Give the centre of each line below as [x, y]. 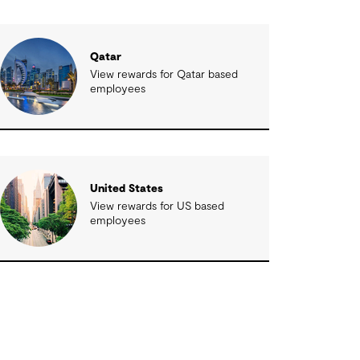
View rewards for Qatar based [164, 74]
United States [126, 188]
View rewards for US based [157, 206]
